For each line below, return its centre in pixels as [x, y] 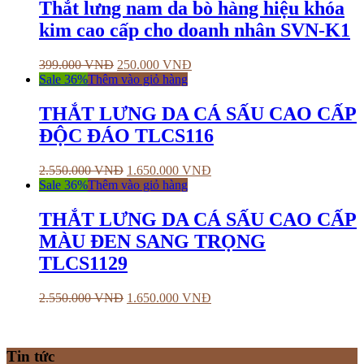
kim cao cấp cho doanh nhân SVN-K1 [195, 30]
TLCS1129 [83, 263]
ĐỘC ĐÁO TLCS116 [126, 135]
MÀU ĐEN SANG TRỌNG [152, 241]
